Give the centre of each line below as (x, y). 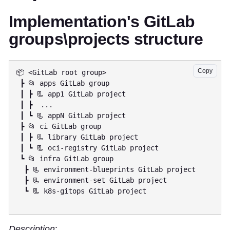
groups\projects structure (106, 39)
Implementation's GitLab (102, 22)
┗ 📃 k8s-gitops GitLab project (20, 191)
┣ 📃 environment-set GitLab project (20, 180)
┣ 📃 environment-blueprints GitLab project (20, 170)
